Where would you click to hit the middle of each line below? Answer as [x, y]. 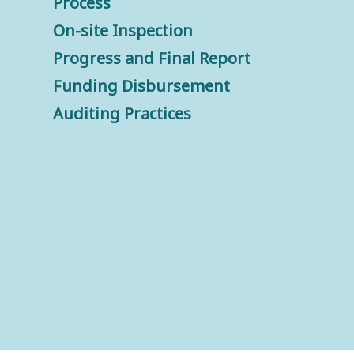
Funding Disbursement [142, 86]
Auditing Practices [122, 114]
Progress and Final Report [152, 58]
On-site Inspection [123, 31]
